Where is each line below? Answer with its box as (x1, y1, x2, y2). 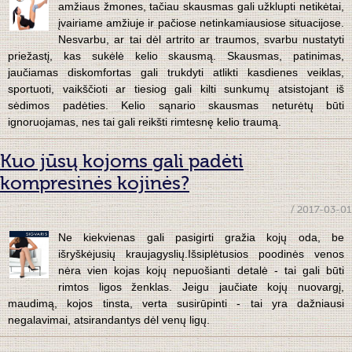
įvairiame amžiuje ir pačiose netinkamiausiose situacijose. (58, 16, 344, 30)
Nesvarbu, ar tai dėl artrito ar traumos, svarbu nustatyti (58, 33, 344, 46)
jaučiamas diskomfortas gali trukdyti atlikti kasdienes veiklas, (8, 66, 344, 79)
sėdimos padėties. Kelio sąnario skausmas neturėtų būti (8, 99, 344, 112)
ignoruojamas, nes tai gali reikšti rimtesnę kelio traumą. (8, 115, 281, 129)
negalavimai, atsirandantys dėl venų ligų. (8, 313, 210, 327)
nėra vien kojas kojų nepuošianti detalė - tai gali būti (58, 264, 344, 277)
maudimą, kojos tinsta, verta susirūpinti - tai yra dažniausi (8, 297, 344, 310)
